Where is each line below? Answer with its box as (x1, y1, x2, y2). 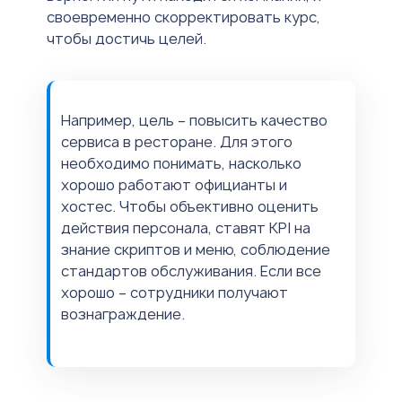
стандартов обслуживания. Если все (61, 261, 321, 282)
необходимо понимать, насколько (61, 153, 301, 174)
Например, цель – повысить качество (61, 110, 328, 131)
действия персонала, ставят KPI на (61, 218, 310, 239)
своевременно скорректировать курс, (47, 7, 320, 28)
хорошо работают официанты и (61, 175, 287, 196)
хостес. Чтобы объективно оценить (61, 197, 319, 217)
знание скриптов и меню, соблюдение (61, 240, 330, 260)
